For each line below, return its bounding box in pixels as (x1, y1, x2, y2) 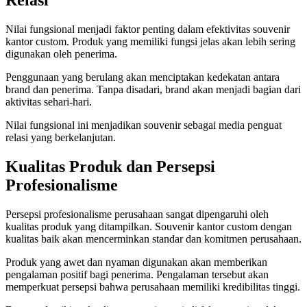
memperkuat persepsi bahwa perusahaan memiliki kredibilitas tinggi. (5, 280, 300, 293)
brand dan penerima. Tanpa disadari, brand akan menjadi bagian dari (5, 84, 301, 96)
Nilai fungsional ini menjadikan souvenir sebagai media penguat (5, 119, 282, 132)
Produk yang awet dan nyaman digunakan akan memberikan (5, 256, 267, 268)
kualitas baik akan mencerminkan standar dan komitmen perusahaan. (5, 232, 302, 245)
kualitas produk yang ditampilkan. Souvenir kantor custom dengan (5, 220, 292, 232)
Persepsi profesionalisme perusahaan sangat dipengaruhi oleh (5, 208, 269, 220)
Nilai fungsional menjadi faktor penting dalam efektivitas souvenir (5, 23, 290, 36)
